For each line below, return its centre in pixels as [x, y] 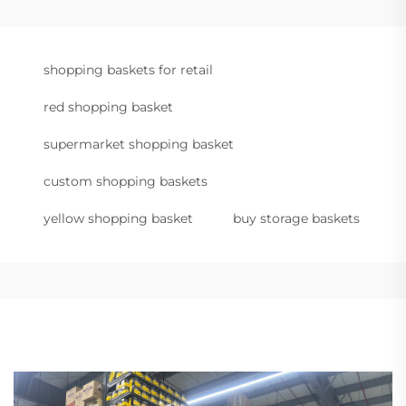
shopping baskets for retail [128, 70]
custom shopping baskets [126, 181]
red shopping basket [108, 107]
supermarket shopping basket [139, 144]
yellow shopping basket [118, 218]
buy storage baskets [296, 218]
